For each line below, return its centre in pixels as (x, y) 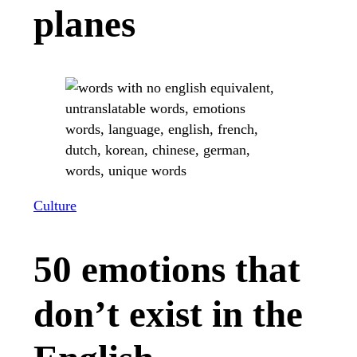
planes (84, 24)
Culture (55, 206)
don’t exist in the (168, 314)
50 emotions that (167, 270)
